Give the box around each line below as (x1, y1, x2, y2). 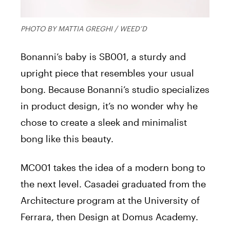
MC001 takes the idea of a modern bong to (21, 162, 205, 174)
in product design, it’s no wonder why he (21, 100, 198, 112)
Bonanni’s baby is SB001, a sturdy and (21, 51, 186, 63)
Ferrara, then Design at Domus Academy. (21, 211, 198, 223)
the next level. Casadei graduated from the (21, 178, 206, 190)
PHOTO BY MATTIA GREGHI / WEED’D (21, 24, 147, 33)
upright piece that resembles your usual (21, 67, 194, 79)
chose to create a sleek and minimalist (21, 117, 187, 128)
